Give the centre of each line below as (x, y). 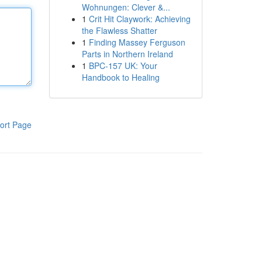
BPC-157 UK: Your (123, 65)
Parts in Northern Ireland (127, 54)
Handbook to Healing (120, 77)
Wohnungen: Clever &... (126, 7)
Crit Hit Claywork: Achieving (139, 19)
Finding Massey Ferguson (137, 42)
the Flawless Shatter (119, 30)
